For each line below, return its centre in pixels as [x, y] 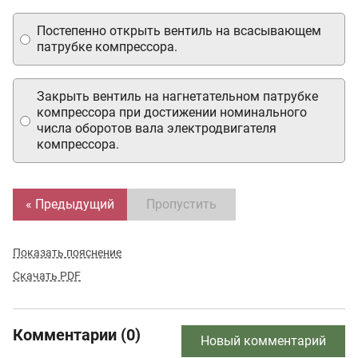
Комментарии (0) [77, 335]
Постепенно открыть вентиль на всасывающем [179, 31]
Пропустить [181, 204]
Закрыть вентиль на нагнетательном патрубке [177, 96]
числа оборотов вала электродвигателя [157, 128]
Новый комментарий [263, 341]
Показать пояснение [67, 253]
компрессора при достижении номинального [172, 112]
